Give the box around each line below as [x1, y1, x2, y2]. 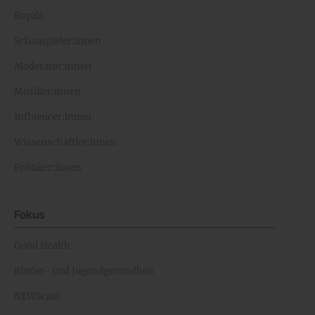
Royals [14, 10, 44, 22]
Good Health [14, 240, 70, 252]
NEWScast [14, 290, 60, 303]
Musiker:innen [14, 86, 81, 98]
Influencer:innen [14, 111, 91, 124]
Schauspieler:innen [14, 35, 101, 48]
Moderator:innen [14, 60, 91, 73]
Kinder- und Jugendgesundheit [14, 265, 154, 278]
